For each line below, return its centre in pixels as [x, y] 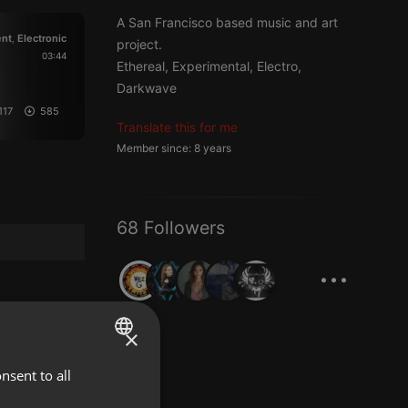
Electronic [42, 38]
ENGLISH [80, 373]
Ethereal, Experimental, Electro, [209, 66]
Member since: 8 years [174, 148]
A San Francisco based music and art [227, 22]
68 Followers [171, 228]
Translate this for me [177, 127]
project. [139, 44]
